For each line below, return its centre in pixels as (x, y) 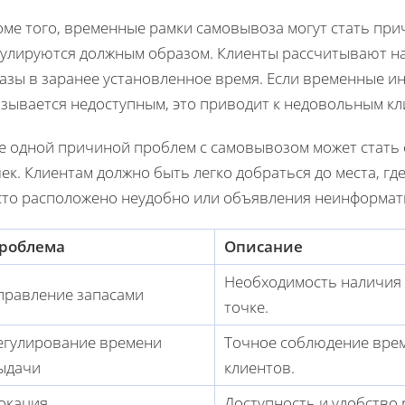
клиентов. (259, 367)
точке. (246, 306)
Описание (264, 246)
